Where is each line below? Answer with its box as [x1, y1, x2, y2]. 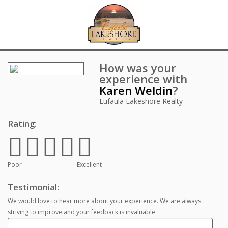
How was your [99, 60, 177, 75]
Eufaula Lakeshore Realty [99, 96, 183, 106]
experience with [99, 71, 188, 87]
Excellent [77, 160, 102, 169]
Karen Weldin [99, 82, 173, 98]
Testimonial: [8, 181, 59, 193]
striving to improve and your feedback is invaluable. [8, 208, 157, 216]
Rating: [8, 118, 37, 129]
